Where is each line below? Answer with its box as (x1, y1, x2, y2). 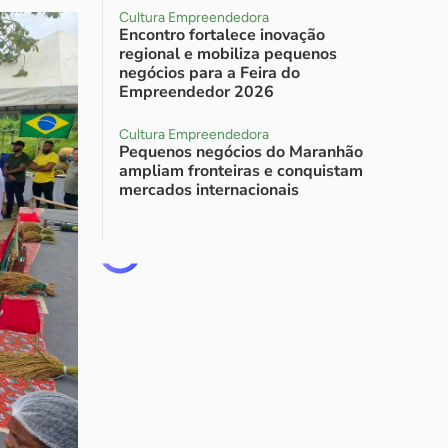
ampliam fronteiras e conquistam (119, 160, 363, 182)
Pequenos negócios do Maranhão (119, 141, 363, 163)
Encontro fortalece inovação (119, 24, 325, 46)
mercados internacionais (119, 179, 299, 201)
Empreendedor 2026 (119, 81, 274, 103)
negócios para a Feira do (119, 62, 300, 84)
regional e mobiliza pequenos (119, 43, 337, 65)
